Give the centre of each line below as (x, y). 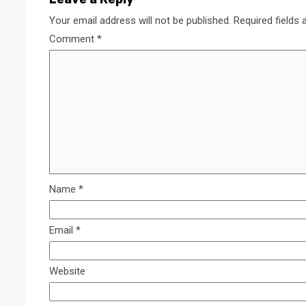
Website (67, 272)
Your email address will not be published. (140, 21)
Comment (73, 39)
